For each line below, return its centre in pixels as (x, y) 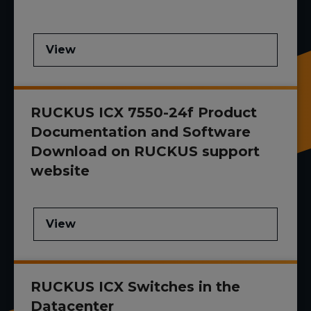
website (60, 171)
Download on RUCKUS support (145, 152)
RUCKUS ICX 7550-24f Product (144, 113)
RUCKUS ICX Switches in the (135, 287)
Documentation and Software (141, 132)
